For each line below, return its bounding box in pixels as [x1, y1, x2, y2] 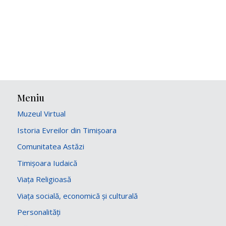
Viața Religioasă [17, 174, 72, 185]
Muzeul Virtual [17, 108, 66, 119]
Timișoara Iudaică [17, 157, 78, 168]
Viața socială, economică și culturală [17, 190, 138, 201]
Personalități [17, 207, 61, 217]
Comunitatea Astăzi [17, 141, 85, 152]
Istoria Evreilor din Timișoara [17, 125, 117, 135]
